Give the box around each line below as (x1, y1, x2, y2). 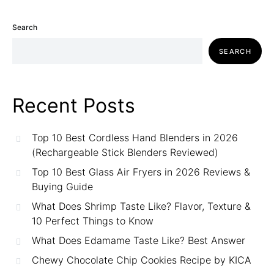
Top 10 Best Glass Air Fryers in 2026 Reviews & (32, 166, 250, 179)
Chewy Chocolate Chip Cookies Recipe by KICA (32, 254, 251, 267)
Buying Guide (32, 180, 93, 193)
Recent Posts (12, 94, 135, 118)
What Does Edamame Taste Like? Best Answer (32, 234, 245, 247)
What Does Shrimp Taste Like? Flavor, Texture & (32, 200, 251, 213)
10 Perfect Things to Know (32, 215, 154, 228)
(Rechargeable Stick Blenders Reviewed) (32, 146, 218, 159)
